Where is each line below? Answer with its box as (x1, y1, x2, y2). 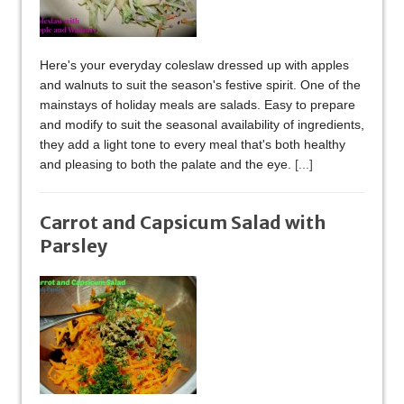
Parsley (40, 234, 107, 258)
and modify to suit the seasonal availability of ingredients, (40, 117, 364, 133)
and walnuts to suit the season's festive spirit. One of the (40, 78, 361, 93)
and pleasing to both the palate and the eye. (40, 157, 295, 172)
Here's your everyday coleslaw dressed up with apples (40, 58, 349, 73)
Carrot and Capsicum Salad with (40, 211, 326, 234)
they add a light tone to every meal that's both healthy (40, 137, 345, 152)
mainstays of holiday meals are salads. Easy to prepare (40, 97, 355, 113)
